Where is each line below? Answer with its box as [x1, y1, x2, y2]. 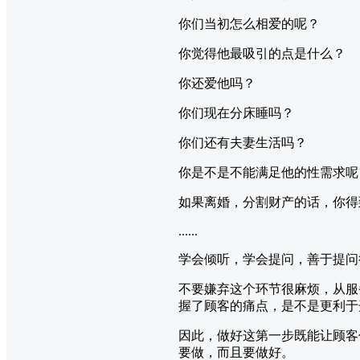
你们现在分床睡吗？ [178, 105, 294, 120]
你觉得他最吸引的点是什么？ [178, 46, 346, 60]
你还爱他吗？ [178, 76, 256, 90]
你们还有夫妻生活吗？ [178, 135, 307, 149]
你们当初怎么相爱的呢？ [178, 16, 320, 31]
